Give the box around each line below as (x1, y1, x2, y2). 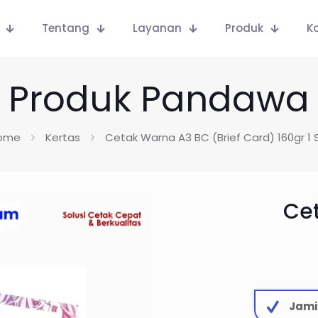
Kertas (45, 130, 80, 145)
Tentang (42, 21, 89, 35)
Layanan (133, 21, 182, 35)
